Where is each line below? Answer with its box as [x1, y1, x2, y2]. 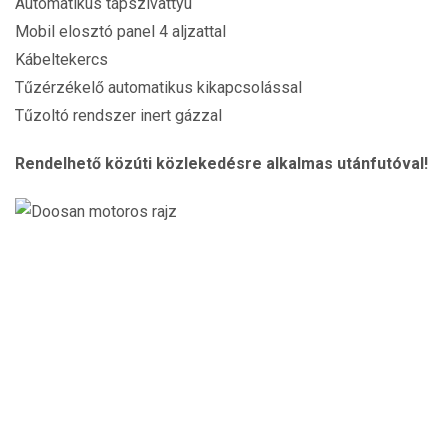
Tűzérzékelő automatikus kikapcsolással [15, 78, 302, 97]
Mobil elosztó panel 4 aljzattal [15, 22, 226, 41]
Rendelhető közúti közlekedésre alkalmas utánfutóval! [15, 154, 428, 173]
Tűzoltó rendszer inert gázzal [15, 106, 222, 125]
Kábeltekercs [15, 50, 108, 69]
